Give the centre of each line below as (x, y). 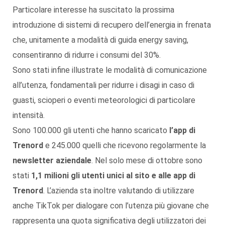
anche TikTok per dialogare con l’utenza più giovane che (111, 205)
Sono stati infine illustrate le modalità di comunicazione (110, 70)
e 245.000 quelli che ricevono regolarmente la (125, 145)
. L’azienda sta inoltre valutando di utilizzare (119, 190)
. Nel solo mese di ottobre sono (147, 160)
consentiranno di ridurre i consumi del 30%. (87, 55)
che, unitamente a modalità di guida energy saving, (100, 40)
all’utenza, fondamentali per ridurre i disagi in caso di (103, 85)
